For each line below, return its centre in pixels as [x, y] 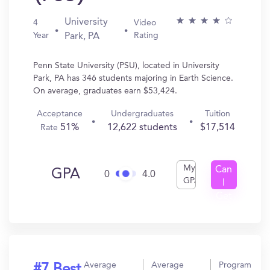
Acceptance [59, 114]
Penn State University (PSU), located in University [126, 66]
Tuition [218, 114]
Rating [146, 36]
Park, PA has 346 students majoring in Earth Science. [133, 78]
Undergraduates [143, 114]
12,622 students [143, 128]
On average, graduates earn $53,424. [105, 91]
